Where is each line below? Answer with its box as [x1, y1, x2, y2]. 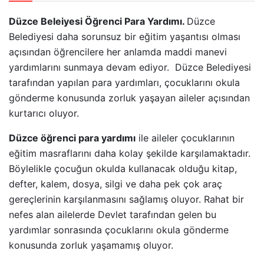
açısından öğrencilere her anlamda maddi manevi [9, 46, 227, 58]
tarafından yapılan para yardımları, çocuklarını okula [9, 77, 240, 89]
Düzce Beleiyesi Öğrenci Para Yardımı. [9, 15, 187, 28]
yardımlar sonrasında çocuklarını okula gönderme [9, 224, 229, 236]
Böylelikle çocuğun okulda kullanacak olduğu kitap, [9, 163, 237, 175]
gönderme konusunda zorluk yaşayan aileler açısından [9, 92, 250, 104]
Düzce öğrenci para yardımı [9, 132, 136, 144]
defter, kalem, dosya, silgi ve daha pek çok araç [9, 178, 222, 190]
